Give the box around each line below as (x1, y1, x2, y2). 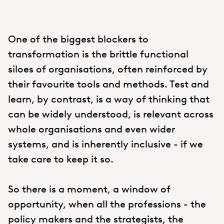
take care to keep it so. (8, 152, 113, 165)
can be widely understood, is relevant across (8, 107, 213, 120)
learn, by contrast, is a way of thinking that (8, 92, 209, 105)
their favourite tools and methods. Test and (8, 77, 209, 90)
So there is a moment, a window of (8, 182, 170, 195)
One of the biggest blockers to (8, 32, 148, 45)
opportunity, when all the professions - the (8, 197, 206, 210)
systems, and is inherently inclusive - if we (8, 137, 203, 150)
